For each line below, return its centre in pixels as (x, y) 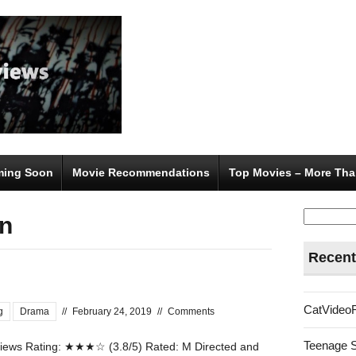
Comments (191, 311)
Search (323, 212)
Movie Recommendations (141, 172)
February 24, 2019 (112, 311)
